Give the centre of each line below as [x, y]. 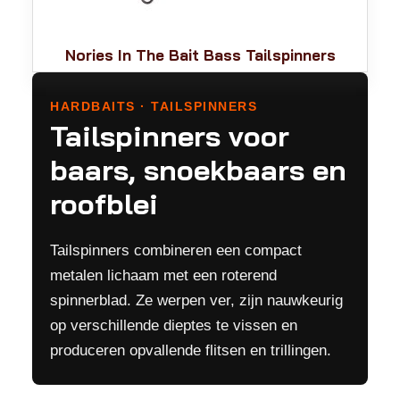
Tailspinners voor [170, 136]
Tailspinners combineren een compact [176, 250]
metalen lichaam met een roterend [163, 275]
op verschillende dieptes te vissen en [174, 325]
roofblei [104, 204]
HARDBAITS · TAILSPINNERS [154, 106]
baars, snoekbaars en [198, 170]
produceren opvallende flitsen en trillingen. [191, 350]
